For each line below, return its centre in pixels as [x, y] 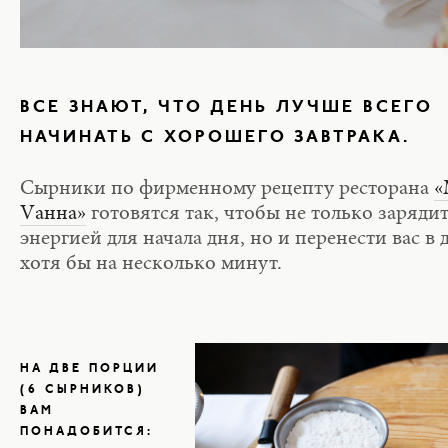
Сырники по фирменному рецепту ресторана [227, 189]
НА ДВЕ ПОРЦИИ [89, 368]
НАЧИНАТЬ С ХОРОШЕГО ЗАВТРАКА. [219, 137]
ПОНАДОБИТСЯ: [90, 431]
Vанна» [53, 214]
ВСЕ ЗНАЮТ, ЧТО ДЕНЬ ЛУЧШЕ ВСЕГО [226, 107]
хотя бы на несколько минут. [151, 264]
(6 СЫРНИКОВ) [82, 389]
